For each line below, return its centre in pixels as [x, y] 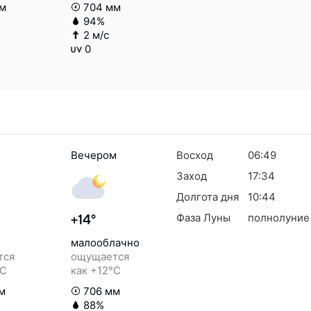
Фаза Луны [203, 218]
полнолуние [278, 218]
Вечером [94, 155]
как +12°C [96, 270]
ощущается [100, 257]
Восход [195, 155]
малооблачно [105, 243]
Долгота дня [208, 197]
